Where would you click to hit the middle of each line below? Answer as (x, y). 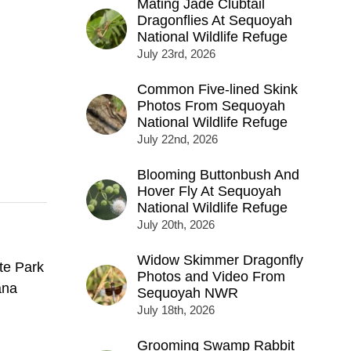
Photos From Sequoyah (211, 106)
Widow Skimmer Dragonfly (220, 261)
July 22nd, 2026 (177, 139)
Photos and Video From (211, 277)
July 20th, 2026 (175, 225)
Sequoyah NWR (187, 293)
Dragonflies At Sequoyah (214, 21)
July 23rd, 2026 (176, 54)
